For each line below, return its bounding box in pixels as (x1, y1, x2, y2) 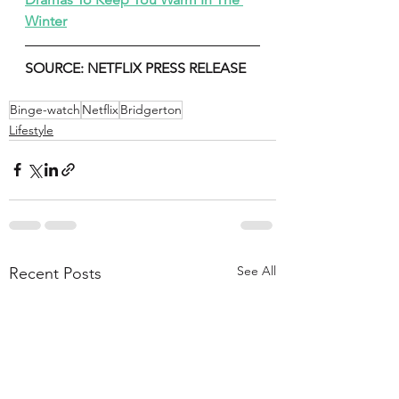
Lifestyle (9, 121, 53, 138)
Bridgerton (120, 101, 182, 118)
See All (237, 262, 276, 279)
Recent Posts (9, 263, 102, 283)
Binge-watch (10, 101, 80, 118)
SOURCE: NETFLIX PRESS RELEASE (25, 59, 249, 77)
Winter (25, 12, 67, 29)
